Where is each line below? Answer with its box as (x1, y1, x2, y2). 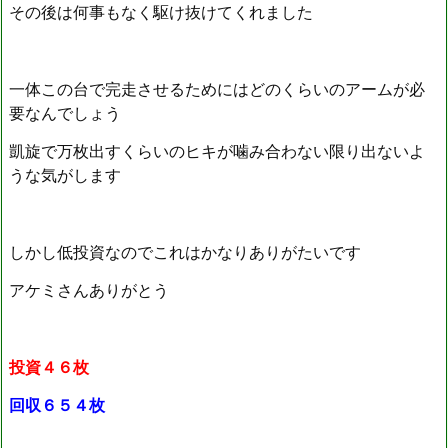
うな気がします (9, 165, 121, 186)
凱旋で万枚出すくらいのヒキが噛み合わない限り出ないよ (9, 141, 425, 162)
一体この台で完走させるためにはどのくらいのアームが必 (9, 78, 425, 99)
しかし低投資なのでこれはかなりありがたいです (9, 241, 361, 262)
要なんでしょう (9, 102, 121, 123)
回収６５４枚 (9, 395, 105, 416)
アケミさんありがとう (9, 280, 169, 301)
